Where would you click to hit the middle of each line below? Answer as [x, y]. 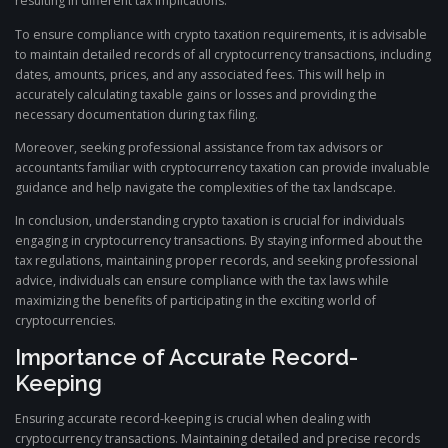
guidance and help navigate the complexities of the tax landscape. [205, 187]
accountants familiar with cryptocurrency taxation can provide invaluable [222, 167]
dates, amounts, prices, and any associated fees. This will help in [200, 74]
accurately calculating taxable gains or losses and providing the [196, 94]
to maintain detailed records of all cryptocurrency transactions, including [223, 54]
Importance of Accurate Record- [186, 356]
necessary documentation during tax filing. [136, 114]
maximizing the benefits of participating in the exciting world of [195, 300]
